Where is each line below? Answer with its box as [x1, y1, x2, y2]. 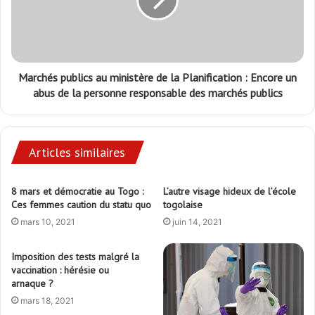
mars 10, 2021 [20, 216, 75, 227]
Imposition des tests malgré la [11, 250, 139, 263]
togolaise [163, 198, 202, 211]
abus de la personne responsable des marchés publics [32, 85, 283, 100]
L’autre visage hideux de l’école [163, 184, 296, 198]
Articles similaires [29, 143, 125, 160]
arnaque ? [11, 276, 53, 290]
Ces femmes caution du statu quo [11, 198, 151, 211]
